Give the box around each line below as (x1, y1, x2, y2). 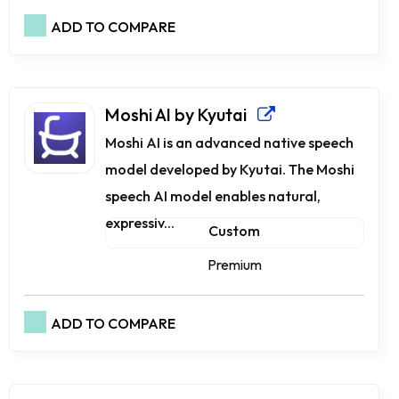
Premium (207, 256, 262, 274)
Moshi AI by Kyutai (105, 103, 257, 126)
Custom (208, 222, 261, 240)
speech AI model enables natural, (105, 187, 321, 206)
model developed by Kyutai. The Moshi (105, 160, 354, 179)
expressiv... (105, 214, 175, 232)
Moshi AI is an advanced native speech (105, 134, 354, 152)
